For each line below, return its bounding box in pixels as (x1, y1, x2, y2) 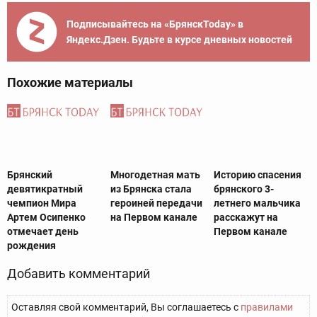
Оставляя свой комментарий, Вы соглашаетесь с (11, 301, 241, 313)
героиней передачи (110, 197, 202, 209)
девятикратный (7, 183, 83, 195)
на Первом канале (110, 212, 197, 224)
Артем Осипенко (7, 212, 86, 224)
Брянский (7, 169, 52, 181)
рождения (7, 240, 56, 252)
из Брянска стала (110, 183, 192, 195)
